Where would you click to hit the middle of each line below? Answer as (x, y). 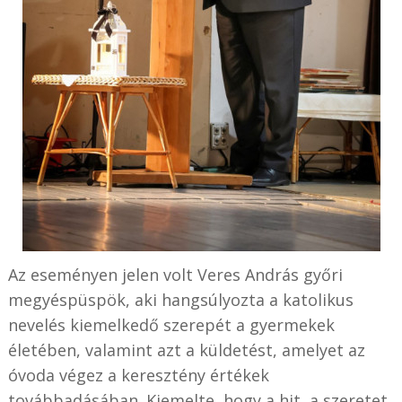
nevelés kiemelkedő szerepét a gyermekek (171, 324)
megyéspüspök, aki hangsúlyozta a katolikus (180, 299)
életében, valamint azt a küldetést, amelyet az (186, 350)
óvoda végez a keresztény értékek (138, 375)
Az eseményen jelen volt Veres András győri (175, 274)
